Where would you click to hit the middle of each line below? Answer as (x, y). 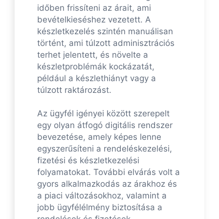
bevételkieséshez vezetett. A (94, 20)
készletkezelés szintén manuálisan (105, 32)
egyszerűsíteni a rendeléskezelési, (105, 149)
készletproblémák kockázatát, (96, 67)
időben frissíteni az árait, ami (94, 8)
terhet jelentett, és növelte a (93, 55)
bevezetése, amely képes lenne (99, 137)
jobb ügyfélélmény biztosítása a (100, 208)
